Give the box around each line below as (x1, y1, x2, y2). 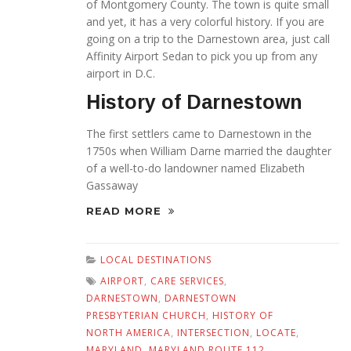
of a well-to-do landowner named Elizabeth (86, 161, 305, 176)
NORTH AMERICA (86, 326, 171, 340)
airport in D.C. (86, 66, 155, 81)
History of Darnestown (86, 91, 302, 114)
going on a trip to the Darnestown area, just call (86, 31, 330, 47)
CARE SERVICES (150, 274, 224, 288)
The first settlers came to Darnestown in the (86, 126, 312, 142)
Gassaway (86, 178, 138, 194)
